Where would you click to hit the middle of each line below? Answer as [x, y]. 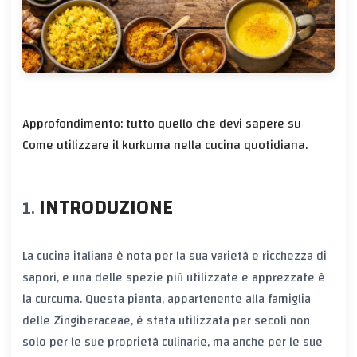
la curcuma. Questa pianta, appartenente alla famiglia [167, 299]
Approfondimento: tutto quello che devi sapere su [162, 123]
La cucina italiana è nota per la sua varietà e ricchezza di [175, 256]
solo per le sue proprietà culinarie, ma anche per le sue [173, 342]
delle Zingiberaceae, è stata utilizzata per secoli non [166, 321]
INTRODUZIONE [106, 207]
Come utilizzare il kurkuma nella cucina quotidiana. [165, 145]
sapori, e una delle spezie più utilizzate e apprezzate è [174, 278]
